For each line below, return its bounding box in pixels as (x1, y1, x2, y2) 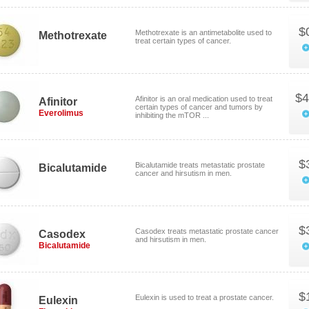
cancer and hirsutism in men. (135, 169, 232, 177)
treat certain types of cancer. (135, 37, 231, 45)
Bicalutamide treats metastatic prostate (135, 161, 265, 169)
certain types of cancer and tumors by (135, 103, 263, 111)
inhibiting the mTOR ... (135, 111, 209, 119)
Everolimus (39, 108, 83, 118)
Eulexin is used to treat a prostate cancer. (135, 293, 274, 301)
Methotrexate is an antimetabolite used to (135, 28, 272, 37)
